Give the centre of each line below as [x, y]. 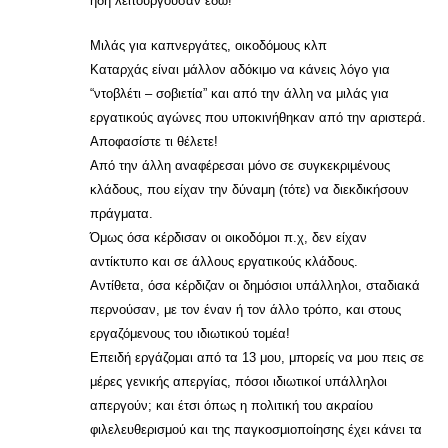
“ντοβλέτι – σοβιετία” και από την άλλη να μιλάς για [239, 93]
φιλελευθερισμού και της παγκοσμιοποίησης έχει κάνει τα [256, 429]
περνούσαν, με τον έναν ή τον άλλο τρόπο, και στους [245, 309]
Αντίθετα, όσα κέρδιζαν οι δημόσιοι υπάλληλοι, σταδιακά [255, 285]
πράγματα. [121, 213]
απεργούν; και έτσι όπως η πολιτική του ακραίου [231, 405]
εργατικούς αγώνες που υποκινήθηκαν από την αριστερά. [258, 117]
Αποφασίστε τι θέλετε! [154, 141]
